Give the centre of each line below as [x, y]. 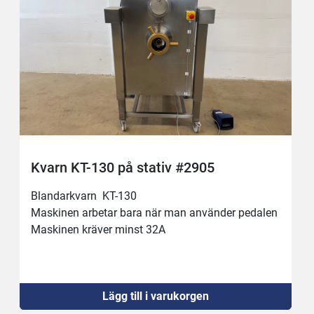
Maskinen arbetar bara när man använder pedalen [155, 213]
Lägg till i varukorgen [155, 296]
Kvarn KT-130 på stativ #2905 [123, 168]
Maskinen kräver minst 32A [100, 230]
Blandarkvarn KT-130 [86, 196]
